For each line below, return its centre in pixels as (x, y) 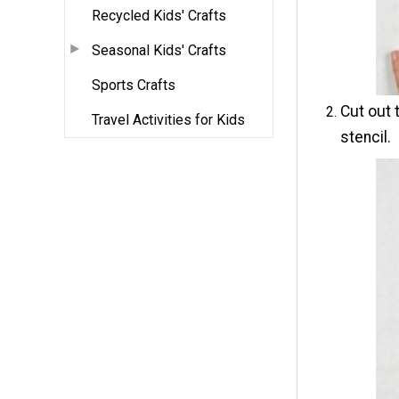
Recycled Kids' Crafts (159, 15)
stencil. (368, 137)
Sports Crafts (134, 85)
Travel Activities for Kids (168, 119)
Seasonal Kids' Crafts (159, 50)
